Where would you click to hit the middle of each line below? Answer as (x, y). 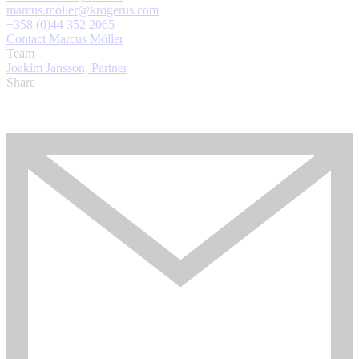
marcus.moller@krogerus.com (83, 10)
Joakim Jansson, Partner (67, 68)
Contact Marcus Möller (65, 39)
